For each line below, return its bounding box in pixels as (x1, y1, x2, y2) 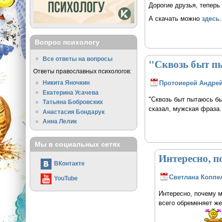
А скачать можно (148, 14, 202, 22)
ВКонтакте (54, 160, 85, 167)
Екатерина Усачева (43, 89, 99, 96)
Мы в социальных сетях (34, 140, 120, 149)
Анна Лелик (43, 118, 77, 125)
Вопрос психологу (34, 38, 100, 47)
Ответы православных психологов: (33, 68, 131, 75)
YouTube (54, 174, 78, 181)
